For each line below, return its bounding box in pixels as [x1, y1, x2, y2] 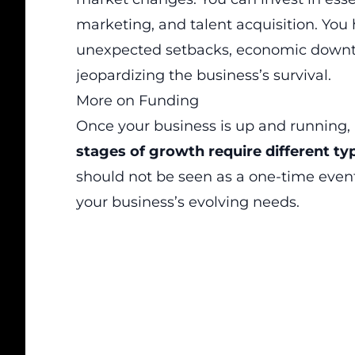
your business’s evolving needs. [76, 193, 300, 211]
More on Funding [76, 92, 199, 109]
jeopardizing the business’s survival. [76, 67, 331, 84]
